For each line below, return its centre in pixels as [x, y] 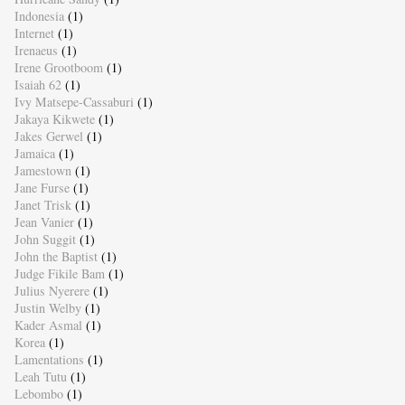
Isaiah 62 [38, 85]
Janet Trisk [42, 205]
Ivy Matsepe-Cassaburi [74, 102]
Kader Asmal [48, 325]
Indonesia [39, 16]
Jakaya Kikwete [54, 119]
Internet [34, 33]
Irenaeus [36, 51]
